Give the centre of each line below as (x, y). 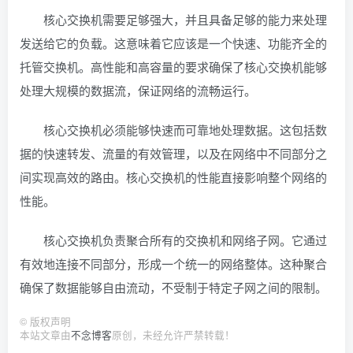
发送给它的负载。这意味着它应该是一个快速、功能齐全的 (173, 43)
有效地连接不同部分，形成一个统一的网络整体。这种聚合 (173, 264)
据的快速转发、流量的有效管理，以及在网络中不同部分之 (173, 153)
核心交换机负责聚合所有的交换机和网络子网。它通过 (185, 240)
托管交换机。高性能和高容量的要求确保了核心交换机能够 (173, 67)
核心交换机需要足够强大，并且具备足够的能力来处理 (185, 19)
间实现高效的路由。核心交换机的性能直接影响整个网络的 (173, 177)
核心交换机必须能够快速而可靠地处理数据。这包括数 (185, 130)
